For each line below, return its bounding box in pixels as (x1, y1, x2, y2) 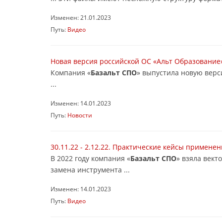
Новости (67, 111, 92, 119)
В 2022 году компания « (51, 154, 130, 163)
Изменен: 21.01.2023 (51, 13, 111, 21)
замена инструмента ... (51, 165, 130, 174)
